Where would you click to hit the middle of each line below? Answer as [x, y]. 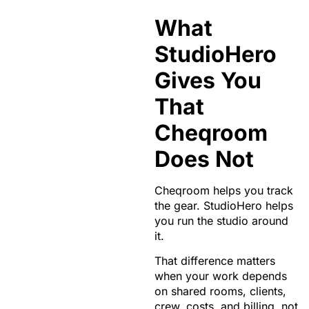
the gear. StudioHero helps [224, 205]
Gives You [208, 80]
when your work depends [221, 276]
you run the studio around [221, 220]
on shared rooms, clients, [220, 291]
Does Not [204, 159]
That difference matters [215, 261]
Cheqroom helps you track [224, 190]
